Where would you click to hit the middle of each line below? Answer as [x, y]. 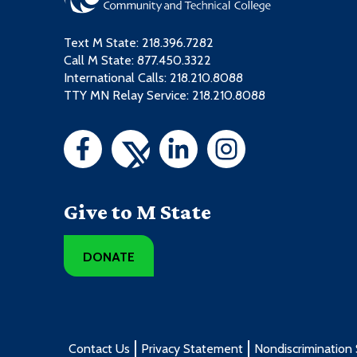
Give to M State [137, 212]
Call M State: [100, 61]
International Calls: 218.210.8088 [153, 78]
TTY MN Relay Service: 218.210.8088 [165, 96]
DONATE [109, 257]
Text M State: [103, 43]
